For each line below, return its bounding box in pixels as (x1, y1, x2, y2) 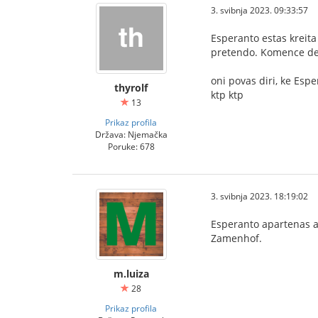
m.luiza (113, 267, 149, 280)
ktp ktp (211, 88, 243, 102)
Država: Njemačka (94, 128, 168, 140)
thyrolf (114, 81, 148, 94)
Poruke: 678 (107, 141, 155, 152)
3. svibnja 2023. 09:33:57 (211, 4, 308, 16)
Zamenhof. (211, 231, 262, 245)
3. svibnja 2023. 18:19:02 (211, 190, 308, 202)
